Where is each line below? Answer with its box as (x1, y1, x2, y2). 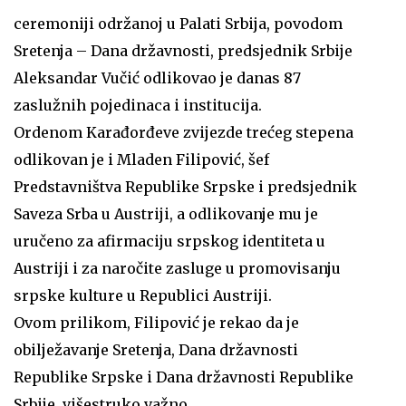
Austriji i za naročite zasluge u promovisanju (14, 259, 341, 278)
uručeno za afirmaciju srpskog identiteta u (14, 232, 325, 251)
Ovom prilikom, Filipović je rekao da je (14, 314, 299, 333)
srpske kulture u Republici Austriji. (14, 286, 272, 305)
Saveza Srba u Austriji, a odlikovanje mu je (14, 205, 318, 224)
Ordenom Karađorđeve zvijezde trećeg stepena (14, 123, 353, 142)
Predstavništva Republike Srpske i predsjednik (14, 178, 357, 197)
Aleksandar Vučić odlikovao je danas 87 (14, 69, 301, 88)
